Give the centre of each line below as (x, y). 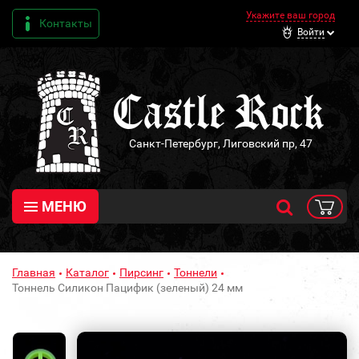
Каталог (87, 272)
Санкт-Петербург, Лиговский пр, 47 (221, 143)
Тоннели (196, 272)
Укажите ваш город (290, 15)
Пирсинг (141, 272)
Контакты (66, 23)
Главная (34, 272)
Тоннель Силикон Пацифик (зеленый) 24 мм (127, 288)
